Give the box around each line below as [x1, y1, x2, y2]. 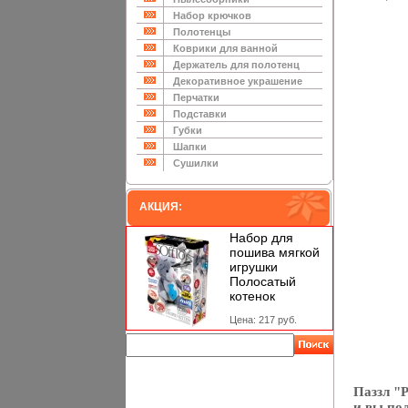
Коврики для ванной [172, 43, 278, 54]
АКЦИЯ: [138, 200, 182, 213]
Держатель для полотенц [172, 59, 300, 70]
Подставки [172, 108, 227, 119]
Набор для [229, 230, 293, 245]
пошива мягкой [229, 245, 320, 260]
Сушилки [172, 158, 219, 168]
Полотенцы [172, 26, 230, 37]
